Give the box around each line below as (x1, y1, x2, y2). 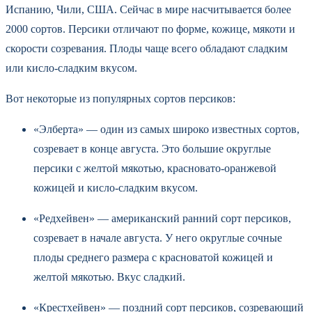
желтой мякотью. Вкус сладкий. (33, 270, 185, 283)
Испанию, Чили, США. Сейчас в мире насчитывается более (6, 3, 291, 15)
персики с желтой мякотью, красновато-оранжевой (33, 162, 276, 174)
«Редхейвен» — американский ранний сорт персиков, (33, 212, 291, 224)
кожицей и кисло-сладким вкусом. (33, 181, 198, 194)
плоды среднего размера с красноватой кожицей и (33, 251, 273, 263)
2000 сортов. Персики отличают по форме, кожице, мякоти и (6, 22, 295, 35)
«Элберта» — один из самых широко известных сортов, (33, 123, 299, 135)
